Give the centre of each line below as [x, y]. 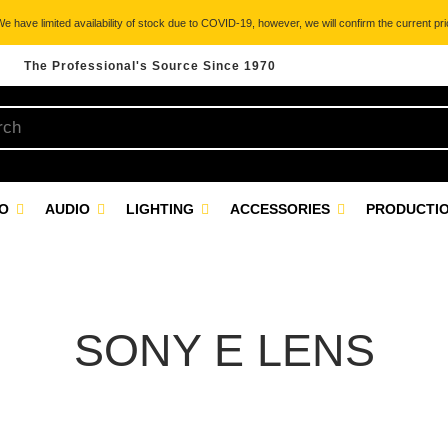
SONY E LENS [224, 350]
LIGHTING [162, 209]
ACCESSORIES [282, 209]
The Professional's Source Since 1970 [150, 66]
